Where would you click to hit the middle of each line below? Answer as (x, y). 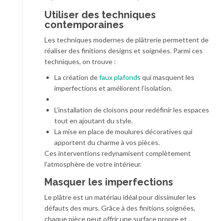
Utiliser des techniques (100, 15)
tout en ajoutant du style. (93, 121)
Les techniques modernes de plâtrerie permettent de (127, 40)
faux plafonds (120, 77)
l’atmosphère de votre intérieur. (93, 164)
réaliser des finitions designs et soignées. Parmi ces (124, 51)
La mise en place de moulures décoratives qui (123, 131)
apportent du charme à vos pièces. (107, 142)
